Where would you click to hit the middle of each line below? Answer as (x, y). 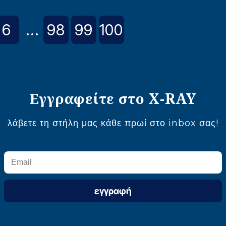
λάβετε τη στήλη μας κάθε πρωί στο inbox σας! (113, 123)
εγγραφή (113, 191)
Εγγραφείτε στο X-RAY (113, 99)
